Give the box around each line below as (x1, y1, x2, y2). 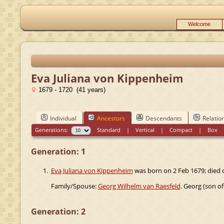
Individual (49, 113, 76, 122)
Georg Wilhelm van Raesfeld (97, 181, 180, 190)
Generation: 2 (30, 205, 85, 217)
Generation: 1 (30, 145, 85, 157)
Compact (169, 125, 193, 133)
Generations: (35, 125, 71, 133)
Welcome (188, 21, 210, 27)
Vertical (135, 125, 155, 133)
